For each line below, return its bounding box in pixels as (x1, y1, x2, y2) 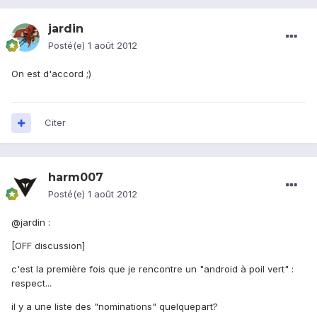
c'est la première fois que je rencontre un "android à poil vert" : (11, 263, 294, 275)
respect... (11, 277, 52, 289)
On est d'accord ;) (11, 68, 91, 80)
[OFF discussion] (11, 240, 85, 252)
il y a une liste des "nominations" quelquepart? (11, 301, 218, 313)
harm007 (48, 171, 103, 185)
